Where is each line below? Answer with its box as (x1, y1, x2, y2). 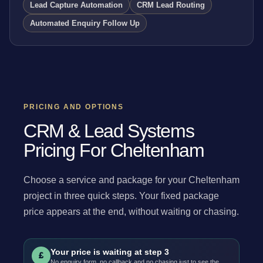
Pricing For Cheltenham (23, 139, 204, 161)
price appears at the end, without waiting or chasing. (23, 205, 239, 217)
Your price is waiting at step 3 (50, 247, 169, 257)
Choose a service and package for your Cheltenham (23, 174, 240, 185)
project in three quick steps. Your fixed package (23, 190, 219, 201)
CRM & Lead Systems (23, 120, 194, 141)
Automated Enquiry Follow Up (29, 19, 140, 28)
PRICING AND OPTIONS (23, 103, 124, 110)
